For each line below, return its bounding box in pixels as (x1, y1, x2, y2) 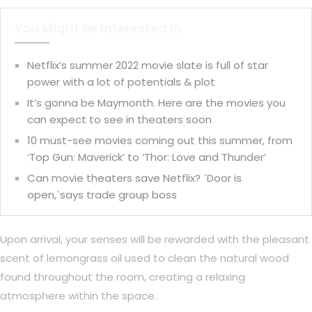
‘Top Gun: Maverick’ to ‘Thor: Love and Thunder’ (27, 150, 266, 165)
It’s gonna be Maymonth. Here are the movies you (27, 95, 286, 111)
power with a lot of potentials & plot (27, 75, 215, 90)
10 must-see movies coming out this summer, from (27, 133, 292, 148)
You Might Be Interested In (15, 19, 182, 38)
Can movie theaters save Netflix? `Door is (27, 171, 242, 186)
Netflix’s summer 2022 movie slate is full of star (27, 58, 268, 73)
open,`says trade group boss (27, 187, 177, 203)
